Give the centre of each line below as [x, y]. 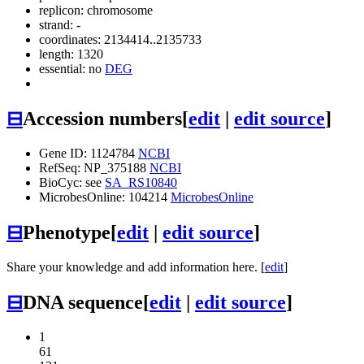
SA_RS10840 [141, 182]
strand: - [60, 25]
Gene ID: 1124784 [89, 153]
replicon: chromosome [96, 11]
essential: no [72, 69]
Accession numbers [102, 119]
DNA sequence [83, 302]
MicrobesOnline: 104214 [105, 197]
